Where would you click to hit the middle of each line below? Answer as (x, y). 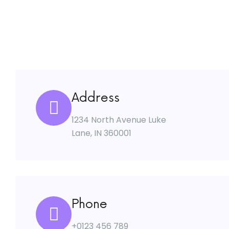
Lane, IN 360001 (101, 133)
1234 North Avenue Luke (119, 120)
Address (96, 98)
